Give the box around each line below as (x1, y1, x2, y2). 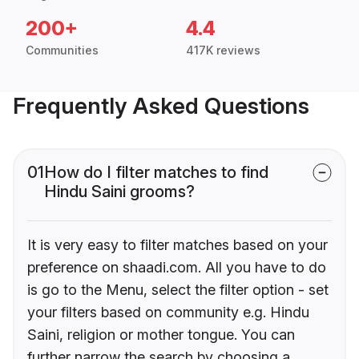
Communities (26, 43, 99, 58)
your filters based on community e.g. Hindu (27, 304, 309, 321)
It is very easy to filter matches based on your (27, 236, 328, 254)
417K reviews (186, 43, 260, 58)
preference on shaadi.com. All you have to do (27, 259, 326, 276)
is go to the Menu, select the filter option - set (27, 281, 329, 299)
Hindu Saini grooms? (44, 182, 195, 202)
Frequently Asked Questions (13, 92, 309, 120)
